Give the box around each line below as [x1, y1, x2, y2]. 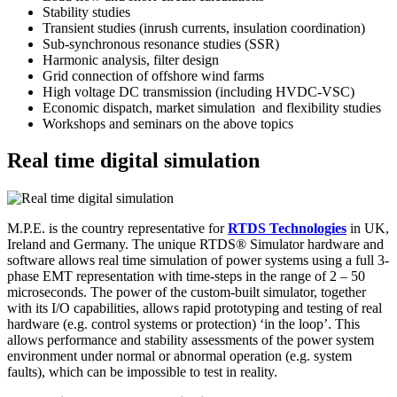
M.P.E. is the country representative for [7, 221, 228, 237]
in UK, [346, 221, 389, 237]
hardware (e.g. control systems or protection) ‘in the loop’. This [7, 316, 360, 332]
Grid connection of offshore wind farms [43, 67, 264, 83]
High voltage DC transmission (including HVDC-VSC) [43, 83, 354, 99]
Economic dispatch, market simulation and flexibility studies [43, 99, 381, 115]
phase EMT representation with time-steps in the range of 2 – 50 [7, 269, 365, 284]
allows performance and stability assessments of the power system [7, 332, 374, 348]
